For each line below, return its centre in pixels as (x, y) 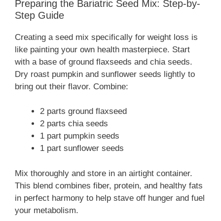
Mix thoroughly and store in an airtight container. (104, 173)
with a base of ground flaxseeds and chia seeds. (104, 62)
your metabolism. (47, 210)
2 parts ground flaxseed (83, 111)
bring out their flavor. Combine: (72, 86)
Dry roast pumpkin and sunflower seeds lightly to (105, 74)
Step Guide (39, 15)
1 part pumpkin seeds (80, 136)
